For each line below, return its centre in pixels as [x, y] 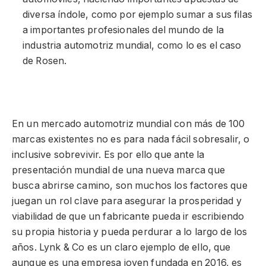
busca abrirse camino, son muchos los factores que [130, 185]
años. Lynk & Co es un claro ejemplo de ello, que [121, 247]
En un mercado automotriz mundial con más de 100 [129, 123]
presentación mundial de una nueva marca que [118, 170]
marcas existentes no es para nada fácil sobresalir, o [131, 139]
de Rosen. [45, 61]
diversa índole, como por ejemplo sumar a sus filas [137, 15]
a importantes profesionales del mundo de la [123, 30]
